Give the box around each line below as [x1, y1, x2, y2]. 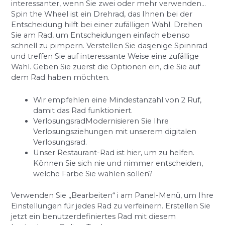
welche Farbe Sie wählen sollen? [33, 169, 153, 178]
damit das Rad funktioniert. [33, 105, 133, 115]
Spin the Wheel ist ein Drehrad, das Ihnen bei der [11, 10, 193, 19]
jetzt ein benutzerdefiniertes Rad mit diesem [11, 211, 176, 221]
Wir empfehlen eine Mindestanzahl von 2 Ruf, [33, 95, 202, 104]
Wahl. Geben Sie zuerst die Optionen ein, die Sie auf [11, 62, 200, 72]
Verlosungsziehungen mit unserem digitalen [33, 127, 197, 136]
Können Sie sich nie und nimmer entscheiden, [33, 158, 203, 168]
